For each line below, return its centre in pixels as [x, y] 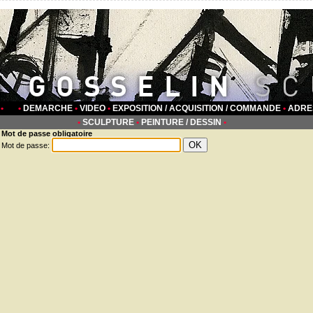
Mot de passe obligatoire [47, 133]
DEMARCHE [48, 108]
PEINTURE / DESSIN [181, 122]
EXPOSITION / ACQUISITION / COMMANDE [196, 108]
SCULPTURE [108, 122]
